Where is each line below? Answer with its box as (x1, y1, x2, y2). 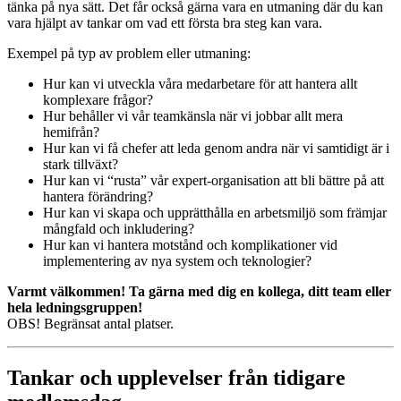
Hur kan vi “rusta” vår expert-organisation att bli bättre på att (43, 173, 384, 189)
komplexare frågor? (43, 92, 153, 108)
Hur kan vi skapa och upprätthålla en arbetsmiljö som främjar (43, 205, 387, 221)
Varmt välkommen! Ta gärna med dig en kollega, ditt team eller (7, 284, 391, 300)
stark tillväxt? (43, 157, 118, 173)
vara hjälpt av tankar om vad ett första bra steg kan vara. (7, 15, 322, 31)
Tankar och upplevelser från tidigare (7, 366, 346, 390)
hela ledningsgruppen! (7, 300, 142, 316)
